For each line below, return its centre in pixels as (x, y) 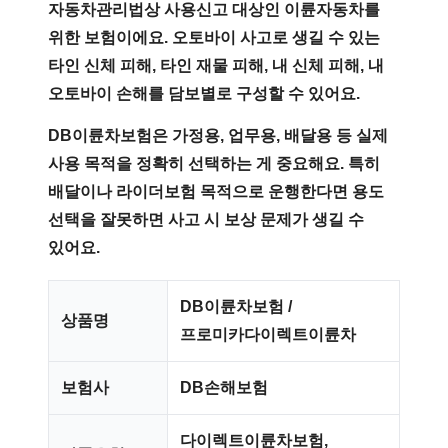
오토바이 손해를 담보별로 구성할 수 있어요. (204, 93)
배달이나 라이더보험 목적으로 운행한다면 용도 (216, 191)
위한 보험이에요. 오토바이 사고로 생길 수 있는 (214, 37)
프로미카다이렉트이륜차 (268, 334)
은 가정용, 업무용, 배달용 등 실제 (270, 135)
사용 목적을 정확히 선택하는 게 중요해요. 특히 (214, 163)
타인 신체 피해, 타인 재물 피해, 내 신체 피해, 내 (216, 65)
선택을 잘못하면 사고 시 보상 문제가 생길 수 (206, 219)
